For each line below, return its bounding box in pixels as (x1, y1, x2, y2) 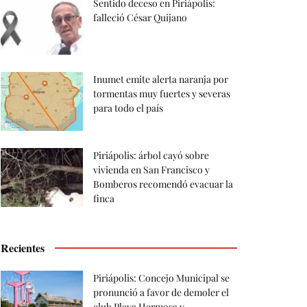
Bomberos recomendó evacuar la (93, 177, 233, 191)
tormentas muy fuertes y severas (93, 86, 230, 100)
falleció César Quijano (93, 11, 187, 25)
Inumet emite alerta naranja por (93, 72, 228, 86)
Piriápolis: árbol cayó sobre (93, 148, 209, 162)
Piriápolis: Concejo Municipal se (93, 271, 230, 284)
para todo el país (93, 101, 163, 114)
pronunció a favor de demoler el (93, 285, 229, 299)
